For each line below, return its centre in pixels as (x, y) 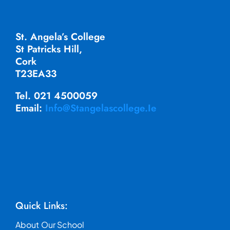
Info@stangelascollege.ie (101, 108)
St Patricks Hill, (49, 49)
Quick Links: (41, 206)
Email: (30, 108)
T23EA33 (36, 74)
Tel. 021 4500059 (56, 96)
